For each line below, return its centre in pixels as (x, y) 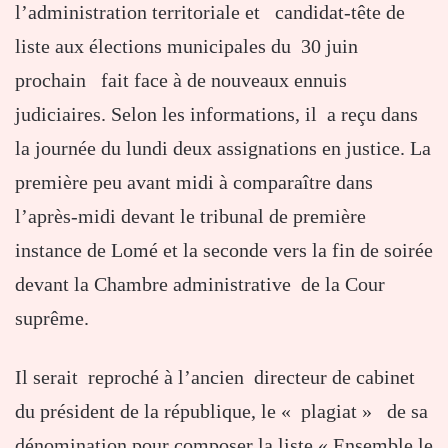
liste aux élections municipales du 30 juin (186, 45)
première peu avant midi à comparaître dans (194, 181)
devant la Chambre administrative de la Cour (200, 283)
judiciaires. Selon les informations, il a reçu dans (216, 113)
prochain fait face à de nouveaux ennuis (181, 79)
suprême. (52, 317)
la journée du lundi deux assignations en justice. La (223, 147)
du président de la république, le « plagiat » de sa (221, 410)
